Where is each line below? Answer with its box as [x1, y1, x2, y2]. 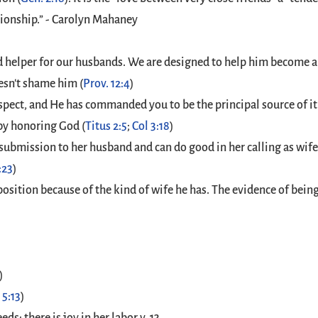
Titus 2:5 [85, 120, 128, 133]
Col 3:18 [132, 120, 170, 133]
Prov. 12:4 [83, 77, 131, 90]
